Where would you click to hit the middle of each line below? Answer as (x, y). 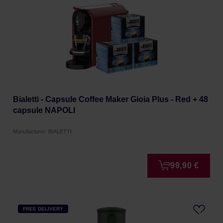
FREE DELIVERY (43, 209)
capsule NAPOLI (44, 110)
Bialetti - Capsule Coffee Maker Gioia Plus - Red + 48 (111, 99)
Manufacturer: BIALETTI (42, 131)
